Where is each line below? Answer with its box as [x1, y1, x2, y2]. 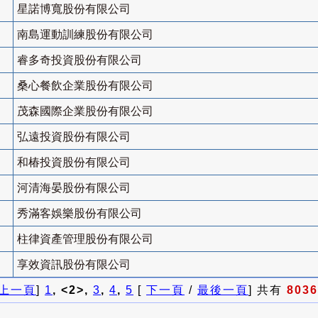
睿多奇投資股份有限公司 [17, 54, 142, 67]
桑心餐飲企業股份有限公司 [17, 79, 153, 92]
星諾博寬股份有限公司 [17, 3, 131, 16]
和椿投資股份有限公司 [17, 156, 131, 169]
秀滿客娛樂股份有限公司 [17, 207, 142, 220]
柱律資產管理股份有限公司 [17, 233, 153, 246]
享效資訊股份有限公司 [17, 258, 131, 271]
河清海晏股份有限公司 [17, 182, 131, 194]
